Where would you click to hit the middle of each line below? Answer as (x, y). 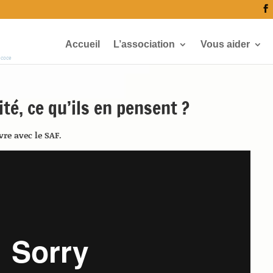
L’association (144, 44)
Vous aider (225, 44)
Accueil (82, 44)
